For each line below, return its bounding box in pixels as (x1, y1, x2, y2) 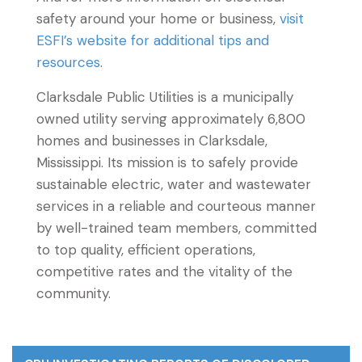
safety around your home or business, (36, 10, 280, 27)
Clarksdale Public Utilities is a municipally (36, 88, 293, 106)
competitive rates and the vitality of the (36, 263, 293, 280)
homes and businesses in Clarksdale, (36, 132, 267, 149)
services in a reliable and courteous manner (36, 197, 316, 215)
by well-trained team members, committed (36, 219, 317, 237)
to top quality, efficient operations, (36, 241, 255, 259)
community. (36, 284, 111, 302)
